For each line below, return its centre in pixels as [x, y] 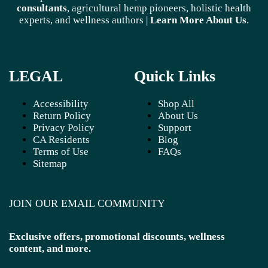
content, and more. [50, 248]
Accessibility [61, 103]
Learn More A [182, 20]
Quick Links [175, 76]
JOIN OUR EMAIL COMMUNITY [87, 203]
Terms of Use [61, 151]
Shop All [176, 103]
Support [175, 127]
